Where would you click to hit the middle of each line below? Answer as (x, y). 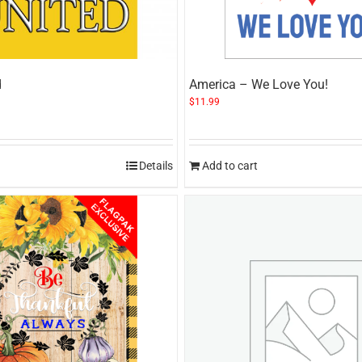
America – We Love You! (259, 84)
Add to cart (230, 166)
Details (156, 166)
